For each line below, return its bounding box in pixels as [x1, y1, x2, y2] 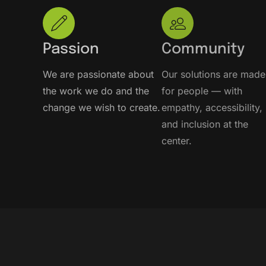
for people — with [161, 85, 242, 97]
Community [161, 42, 245, 58]
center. [161, 135, 192, 147]
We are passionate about [43, 68, 154, 81]
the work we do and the [43, 85, 149, 97]
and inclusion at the [161, 118, 248, 131]
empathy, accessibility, [161, 102, 262, 114]
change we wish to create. [43, 102, 160, 114]
